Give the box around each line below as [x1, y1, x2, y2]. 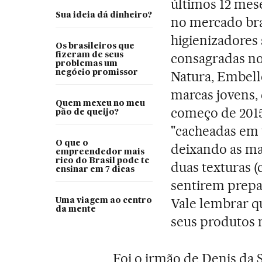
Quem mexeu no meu [55, 99, 145, 108]
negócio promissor [55, 68, 138, 77]
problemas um [55, 60, 118, 68]
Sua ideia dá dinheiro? [55, 11, 152, 19]
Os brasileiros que [55, 42, 135, 50]
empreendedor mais [55, 148, 144, 156]
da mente [55, 205, 96, 213]
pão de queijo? [55, 108, 119, 116]
